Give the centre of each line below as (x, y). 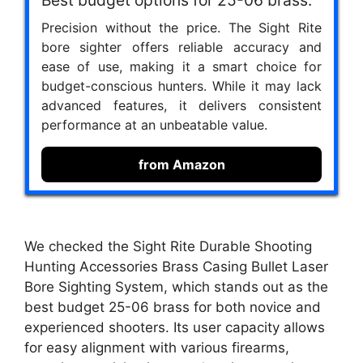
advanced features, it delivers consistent (181, 106)
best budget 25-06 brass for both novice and (173, 307)
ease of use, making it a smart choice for (181, 67)
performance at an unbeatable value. (154, 125)
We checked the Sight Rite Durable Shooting (168, 246)
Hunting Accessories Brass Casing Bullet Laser (176, 266)
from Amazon (181, 165)
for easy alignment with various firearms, (157, 347)
